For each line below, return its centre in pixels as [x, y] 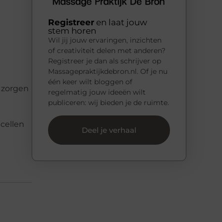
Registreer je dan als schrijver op [105, 61]
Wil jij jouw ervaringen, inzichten [105, 40]
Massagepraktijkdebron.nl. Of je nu [108, 72]
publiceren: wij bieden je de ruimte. [109, 103]
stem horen [72, 31]
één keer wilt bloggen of [90, 82]
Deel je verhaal [109, 130]
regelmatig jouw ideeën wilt [97, 92]
